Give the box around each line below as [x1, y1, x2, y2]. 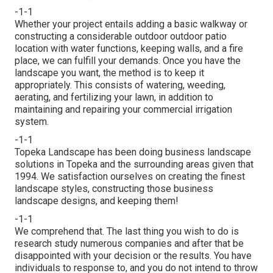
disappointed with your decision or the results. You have [15, 249, 252, 261]
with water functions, [48, 42, 141, 54]
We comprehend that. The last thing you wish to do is [15, 225, 239, 237]
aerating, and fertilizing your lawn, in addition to [15, 91, 213, 103]
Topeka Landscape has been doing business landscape [15, 146, 251, 158]
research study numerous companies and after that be [15, 237, 244, 249]
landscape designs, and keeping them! [15, 194, 179, 207]
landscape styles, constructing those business [15, 182, 213, 194]
